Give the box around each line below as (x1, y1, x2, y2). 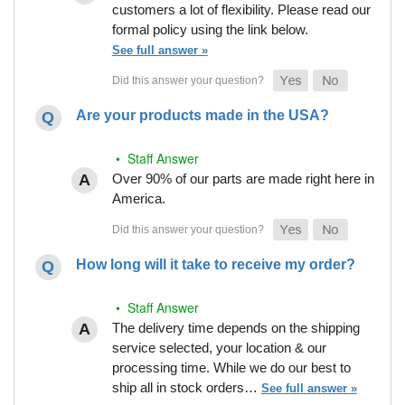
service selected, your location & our (111, 340, 326, 356)
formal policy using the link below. (111, 22, 308, 38)
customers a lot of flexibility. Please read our (111, 2, 371, 18)
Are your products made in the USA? (75, 108, 329, 124)
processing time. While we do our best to (111, 360, 351, 376)
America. (111, 191, 165, 207)
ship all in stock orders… (111, 380, 261, 396)
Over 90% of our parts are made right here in (111, 171, 374, 187)
